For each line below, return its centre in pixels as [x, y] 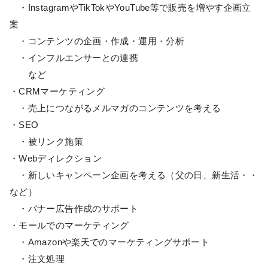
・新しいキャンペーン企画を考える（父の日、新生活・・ [134, 175]
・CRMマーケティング [57, 91]
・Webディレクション [56, 158]
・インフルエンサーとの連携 [74, 58]
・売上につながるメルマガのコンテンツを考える [115, 108]
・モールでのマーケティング [69, 225]
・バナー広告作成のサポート [74, 208]
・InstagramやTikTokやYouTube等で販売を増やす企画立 [130, 7]
